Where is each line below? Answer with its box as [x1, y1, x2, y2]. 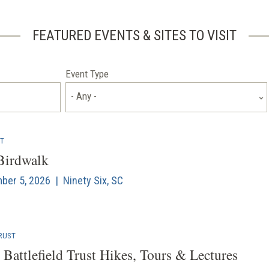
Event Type [65, 68, 109, 80]
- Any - [70, 90, 97, 102]
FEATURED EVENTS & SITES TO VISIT [32, 27, 237, 44]
